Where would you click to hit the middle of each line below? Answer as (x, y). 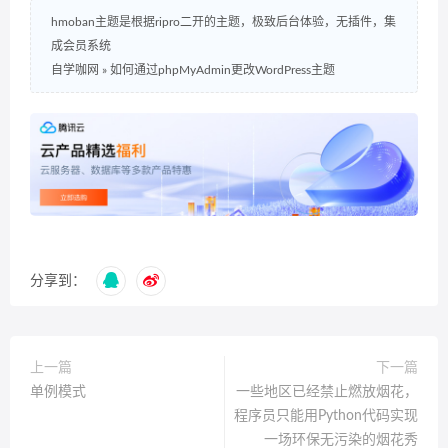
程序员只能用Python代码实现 (326, 416)
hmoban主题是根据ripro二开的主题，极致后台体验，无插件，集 (223, 21)
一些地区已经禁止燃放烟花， (327, 392)
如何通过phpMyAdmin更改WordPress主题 (222, 69)
